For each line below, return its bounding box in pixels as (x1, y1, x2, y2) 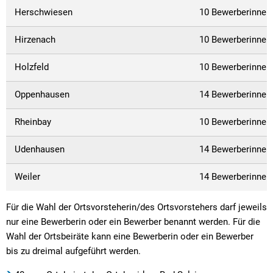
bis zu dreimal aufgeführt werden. (6, 245, 141, 257)
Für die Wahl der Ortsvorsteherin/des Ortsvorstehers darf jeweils (6, 201, 267, 213)
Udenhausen (15, 143, 94, 155)
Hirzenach (15, 34, 94, 45)
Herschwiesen (15, 6, 94, 18)
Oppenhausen (15, 88, 91, 100)
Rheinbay (15, 116, 93, 127)
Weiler (15, 171, 57, 182)
